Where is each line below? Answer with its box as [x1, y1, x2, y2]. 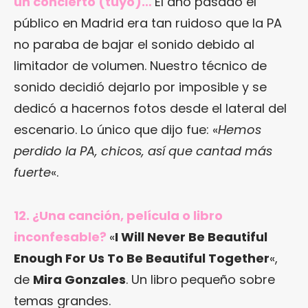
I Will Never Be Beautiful [115, 228, 267, 245]
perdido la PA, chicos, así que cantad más [14, 142, 272, 159]
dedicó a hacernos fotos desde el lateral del [14, 99, 287, 117]
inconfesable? [14, 228, 107, 245]
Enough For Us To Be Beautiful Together [14, 249, 269, 267]
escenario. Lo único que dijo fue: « [14, 120, 218, 138]
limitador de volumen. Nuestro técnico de [14, 56, 267, 74]
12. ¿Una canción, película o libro [14, 206, 223, 224]
